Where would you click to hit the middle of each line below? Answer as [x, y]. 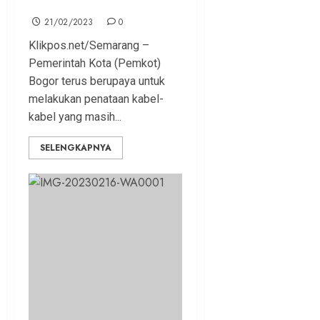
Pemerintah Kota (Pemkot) [95, 63]
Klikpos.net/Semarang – [89, 45]
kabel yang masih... [75, 117]
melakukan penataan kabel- [96, 99]
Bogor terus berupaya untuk [97, 81]
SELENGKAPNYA [76, 148]
